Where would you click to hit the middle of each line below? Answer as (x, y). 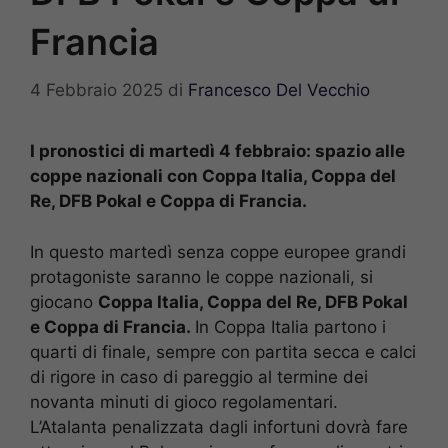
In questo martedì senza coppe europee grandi (218, 251)
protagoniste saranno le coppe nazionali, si (201, 276)
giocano (64, 301)
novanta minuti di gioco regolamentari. (184, 401)
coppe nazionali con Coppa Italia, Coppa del (213, 176)
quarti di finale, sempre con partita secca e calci (223, 351)
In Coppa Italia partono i (290, 326)
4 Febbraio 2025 (96, 90)
